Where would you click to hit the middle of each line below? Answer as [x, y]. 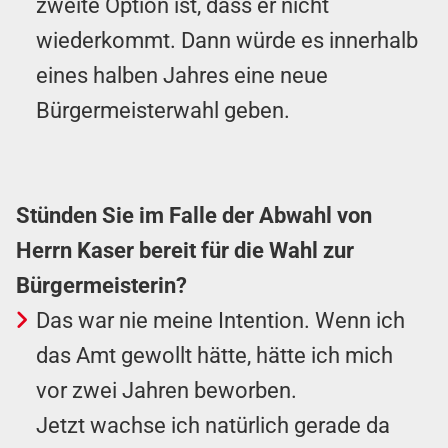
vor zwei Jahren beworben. [166, 390]
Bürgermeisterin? [101, 285]
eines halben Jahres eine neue [182, 75]
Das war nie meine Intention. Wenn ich [220, 320]
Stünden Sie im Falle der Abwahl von [194, 215]
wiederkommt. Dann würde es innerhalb [227, 40]
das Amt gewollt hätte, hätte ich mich [214, 355]
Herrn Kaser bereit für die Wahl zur [185, 250]
